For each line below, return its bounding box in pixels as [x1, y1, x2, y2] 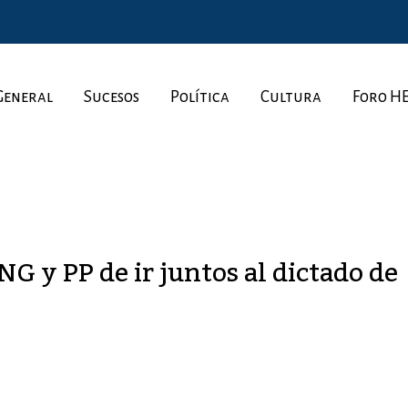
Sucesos [84, 87, 140, 106]
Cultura [260, 87, 322, 106]
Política [170, 87, 230, 106]
